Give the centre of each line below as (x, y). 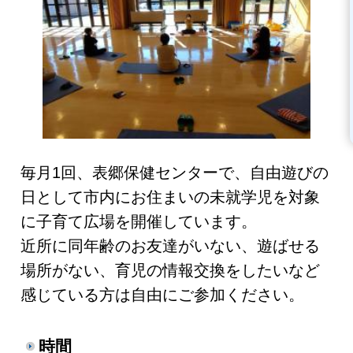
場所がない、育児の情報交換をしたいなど (171, 270)
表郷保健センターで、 (171, 172)
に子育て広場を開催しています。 (139, 221)
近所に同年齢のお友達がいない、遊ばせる (171, 245)
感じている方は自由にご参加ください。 (163, 294)
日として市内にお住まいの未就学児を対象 (171, 197)
